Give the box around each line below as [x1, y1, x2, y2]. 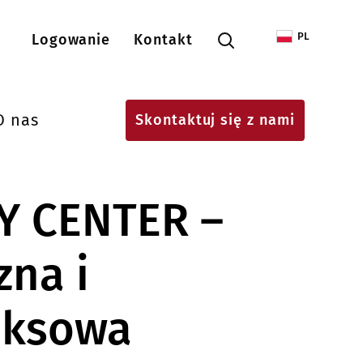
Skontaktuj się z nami [135, 111, 295, 129]
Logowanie [31, 30, 111, 49]
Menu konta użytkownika [19, 23, 163, 39]
